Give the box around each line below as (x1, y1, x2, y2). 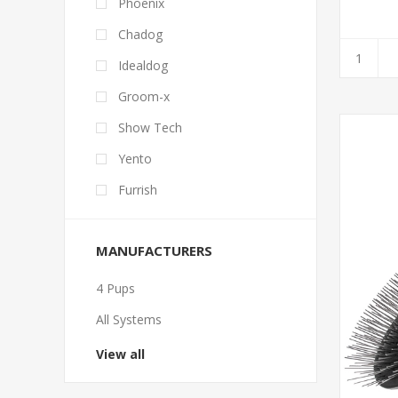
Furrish (118, 181, 157, 198)
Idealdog (118, 57, 168, 74)
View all (96, 346, 145, 362)
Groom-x (118, 88, 170, 105)
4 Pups (96, 280, 135, 297)
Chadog (118, 26, 163, 43)
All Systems (96, 311, 162, 328)
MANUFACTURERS (96, 242, 212, 259)
